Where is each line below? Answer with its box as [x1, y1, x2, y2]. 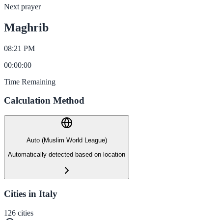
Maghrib [4, 21, 49, 34]
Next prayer [4, 2, 41, 11]
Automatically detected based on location [8, 150, 125, 158]
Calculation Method [4, 95, 84, 106]
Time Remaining [4, 77, 55, 86]
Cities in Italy [4, 188, 57, 199]
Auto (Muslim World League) [26, 137, 107, 144]
